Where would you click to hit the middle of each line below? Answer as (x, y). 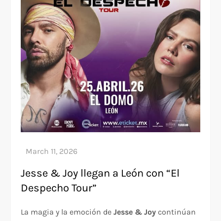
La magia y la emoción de (67, 212)
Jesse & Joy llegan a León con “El (100, 173)
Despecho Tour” (59, 188)
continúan (176, 212)
